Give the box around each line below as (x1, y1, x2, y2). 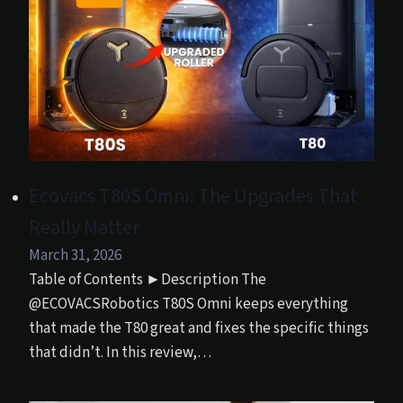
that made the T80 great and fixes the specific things (29, 318, 369, 339)
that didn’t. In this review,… (29, 342, 211, 363)
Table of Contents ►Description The (29, 269, 266, 291)
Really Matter (29, 213, 139, 242)
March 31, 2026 (29, 245, 121, 266)
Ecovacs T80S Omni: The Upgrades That (29, 182, 357, 210)
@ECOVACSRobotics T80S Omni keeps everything (29, 293, 348, 315)
